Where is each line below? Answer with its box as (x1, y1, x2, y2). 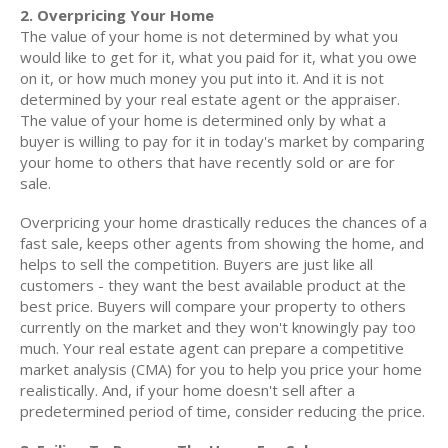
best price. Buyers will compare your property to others (20, 296, 406, 316)
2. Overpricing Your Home (20, 5, 214, 25)
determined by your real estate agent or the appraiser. (20, 89, 400, 109)
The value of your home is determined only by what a (20, 110, 386, 130)
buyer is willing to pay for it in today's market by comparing (20, 131, 425, 151)
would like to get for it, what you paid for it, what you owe (20, 47, 417, 67)
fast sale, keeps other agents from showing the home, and (20, 233, 424, 253)
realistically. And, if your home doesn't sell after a (20, 380, 355, 400)
